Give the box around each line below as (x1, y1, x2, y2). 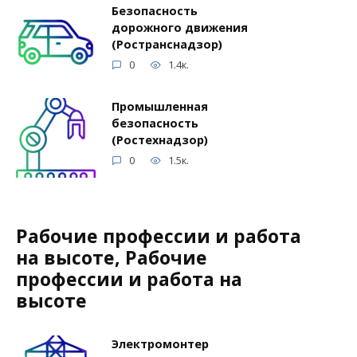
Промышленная (112, 99, 208, 115)
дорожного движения (112, 20, 248, 36)
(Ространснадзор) (112, 37, 222, 53)
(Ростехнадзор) (112, 132, 208, 148)
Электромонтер (112, 336, 209, 352)
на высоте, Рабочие (16, 245, 207, 271)
